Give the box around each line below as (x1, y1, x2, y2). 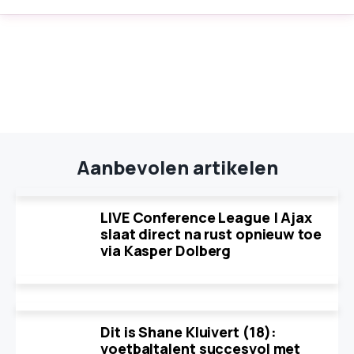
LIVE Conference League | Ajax (100, 208, 313, 227)
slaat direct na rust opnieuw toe (100, 224, 322, 243)
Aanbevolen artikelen (76, 154, 278, 180)
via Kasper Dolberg (100, 241, 232, 260)
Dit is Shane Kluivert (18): (100, 322, 277, 341)
